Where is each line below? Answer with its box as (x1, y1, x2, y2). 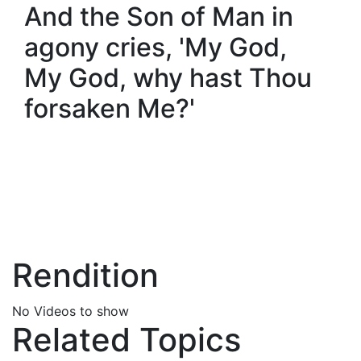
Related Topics (12, 320, 241, 359)
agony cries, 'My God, (24, 31, 287, 63)
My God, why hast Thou (24, 62, 312, 93)
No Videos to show (12, 303, 129, 319)
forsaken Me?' (24, 93, 195, 124)
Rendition (12, 255, 159, 295)
